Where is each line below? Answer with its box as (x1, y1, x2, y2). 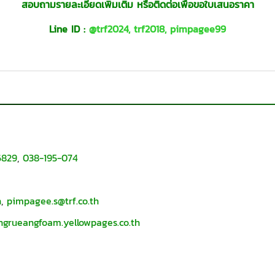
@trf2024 (89, 21, 128, 37)
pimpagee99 (170, 21, 226, 37)
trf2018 (134, 21, 165, 37)
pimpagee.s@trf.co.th (7, 193, 99, 209)
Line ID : (49, 21, 89, 37)
